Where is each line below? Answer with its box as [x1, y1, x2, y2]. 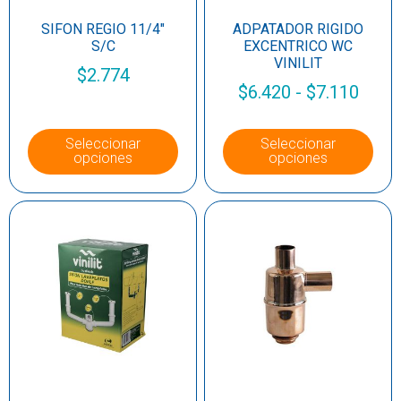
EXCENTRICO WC [243, 37, 353, 55]
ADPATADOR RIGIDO [233, 20, 363, 38]
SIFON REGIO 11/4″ [41, 20, 165, 38]
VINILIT [274, 54, 322, 72]
